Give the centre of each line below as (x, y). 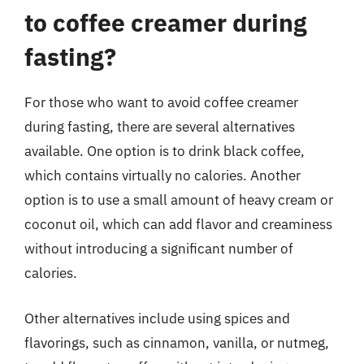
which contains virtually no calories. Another (162, 175)
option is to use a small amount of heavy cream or (179, 200)
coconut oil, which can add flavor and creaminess (178, 224)
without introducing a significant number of (159, 249)
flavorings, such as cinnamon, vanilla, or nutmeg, (177, 342)
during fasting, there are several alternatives (160, 127)
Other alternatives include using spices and (157, 318)
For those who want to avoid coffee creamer (161, 102)
